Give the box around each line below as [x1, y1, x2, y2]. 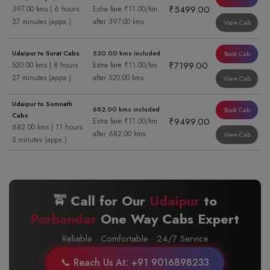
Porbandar [31, 209, 96, 228]
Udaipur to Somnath [12, 99, 72, 108]
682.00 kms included [93, 104, 160, 114]
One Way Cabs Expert [96, 209, 239, 228]
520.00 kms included [93, 48, 160, 58]
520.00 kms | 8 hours [12, 60, 78, 71]
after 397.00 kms [93, 16, 144, 27]
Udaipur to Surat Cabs [12, 48, 80, 58]
